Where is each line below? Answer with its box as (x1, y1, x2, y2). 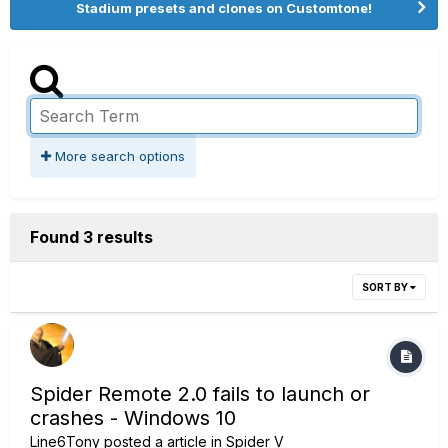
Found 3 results (30, 227, 153, 247)
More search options (51, 148, 185, 164)
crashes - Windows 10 (30, 406, 236, 430)
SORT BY (362, 281, 410, 293)
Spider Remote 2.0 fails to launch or (30, 382, 370, 406)
